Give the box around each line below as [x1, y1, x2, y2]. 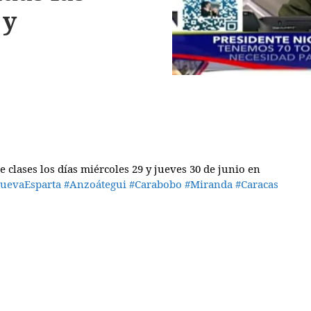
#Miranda [185, 177, 233, 192]
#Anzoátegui [64, 177, 126, 192]
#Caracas [235, 177, 278, 192]
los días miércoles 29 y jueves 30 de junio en [37, 162, 260, 176]
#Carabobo [129, 177, 182, 192]
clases [8, 162, 37, 176]
